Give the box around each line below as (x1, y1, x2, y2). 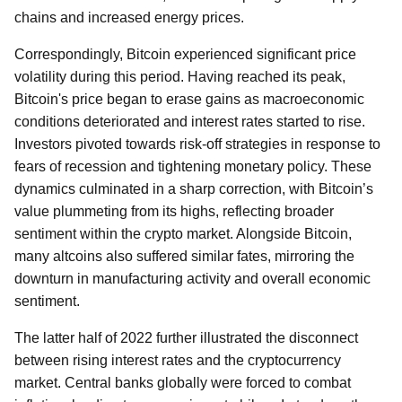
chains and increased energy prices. (14, 10, 244, 25)
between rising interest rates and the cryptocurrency (14, 353, 341, 368)
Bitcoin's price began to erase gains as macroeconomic (14, 92, 364, 107)
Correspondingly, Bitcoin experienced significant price (14, 47, 356, 62)
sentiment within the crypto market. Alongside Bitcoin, (14, 226, 352, 241)
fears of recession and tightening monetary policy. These (14, 159, 371, 174)
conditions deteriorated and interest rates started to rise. (14, 114, 365, 129)
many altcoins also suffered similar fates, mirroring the (14, 249, 354, 264)
